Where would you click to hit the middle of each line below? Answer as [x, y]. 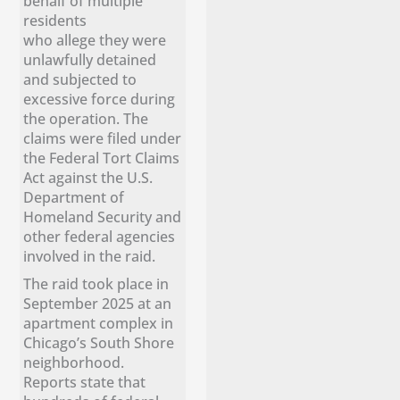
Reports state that [85, 381]
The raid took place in [96, 283]
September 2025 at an [98, 303]
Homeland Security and [103, 217]
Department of [74, 197]
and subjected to [80, 79]
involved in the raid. [93, 256]
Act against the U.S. [88, 178]
